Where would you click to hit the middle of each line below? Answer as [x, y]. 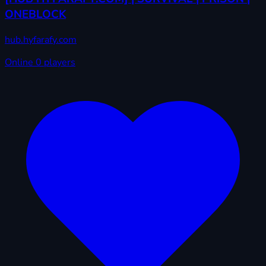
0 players [56, 62]
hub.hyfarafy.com [41, 39]
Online [20, 62]
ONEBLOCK [35, 15]
